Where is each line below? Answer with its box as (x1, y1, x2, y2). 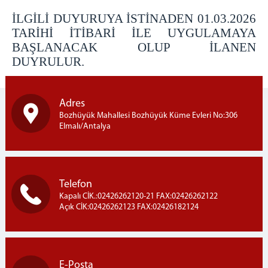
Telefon (59, 178, 92, 190)
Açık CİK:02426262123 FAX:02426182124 (59, 202, 199, 212)
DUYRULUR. (12, 54, 84, 69)
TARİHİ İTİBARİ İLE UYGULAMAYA (12, 26, 256, 41)
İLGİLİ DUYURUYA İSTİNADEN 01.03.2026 (12, 11, 256, 26)
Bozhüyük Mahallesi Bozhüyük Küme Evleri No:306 (59, 111, 237, 120)
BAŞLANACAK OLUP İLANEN (12, 40, 256, 55)
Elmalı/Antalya (59, 121, 111, 131)
